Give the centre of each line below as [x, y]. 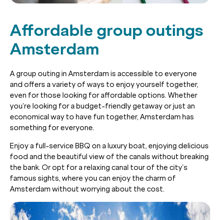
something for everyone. [52, 127]
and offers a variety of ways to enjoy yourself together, [104, 84]
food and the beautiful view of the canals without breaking [109, 156]
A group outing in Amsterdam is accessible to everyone [103, 73]
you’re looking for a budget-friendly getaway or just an [102, 106]
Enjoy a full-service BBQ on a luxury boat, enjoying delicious [109, 146]
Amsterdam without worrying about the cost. [87, 189]
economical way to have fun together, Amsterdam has [102, 117]
